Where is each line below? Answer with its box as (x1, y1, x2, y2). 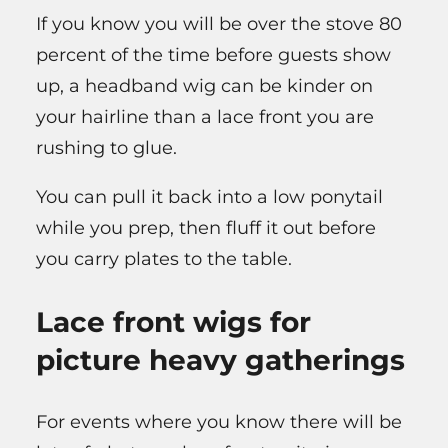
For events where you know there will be (36, 411, 402, 434)
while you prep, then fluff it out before (36, 217, 376, 240)
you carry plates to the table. (36, 248, 292, 271)
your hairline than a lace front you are (36, 106, 374, 129)
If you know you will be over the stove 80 (36, 13, 402, 36)
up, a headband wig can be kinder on (36, 75, 373, 98)
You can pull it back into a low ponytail (36, 186, 383, 209)
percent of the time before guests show (36, 44, 391, 67)
